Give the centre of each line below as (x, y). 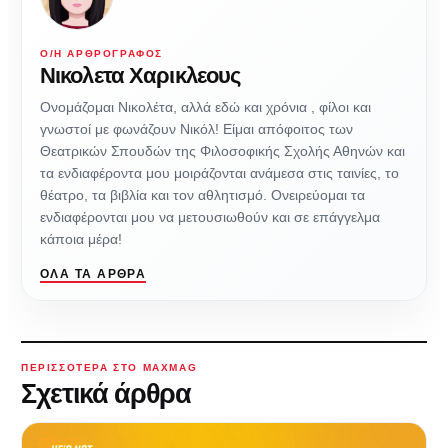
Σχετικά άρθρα (106, 394)
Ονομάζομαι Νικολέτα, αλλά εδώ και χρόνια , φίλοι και (205, 107)
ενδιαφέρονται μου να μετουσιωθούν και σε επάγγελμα (210, 217)
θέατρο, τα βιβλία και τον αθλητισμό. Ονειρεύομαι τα (202, 195)
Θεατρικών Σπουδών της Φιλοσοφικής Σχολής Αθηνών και (222, 151)
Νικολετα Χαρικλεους (140, 76)
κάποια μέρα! (81, 239)
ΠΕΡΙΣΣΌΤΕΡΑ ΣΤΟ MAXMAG (109, 368)
